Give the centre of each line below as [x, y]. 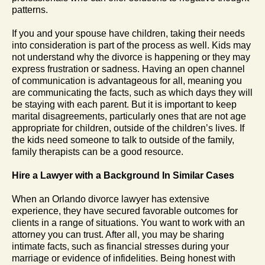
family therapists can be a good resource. [98, 151]
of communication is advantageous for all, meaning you [127, 80]
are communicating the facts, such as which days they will [132, 92]
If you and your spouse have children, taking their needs [128, 33]
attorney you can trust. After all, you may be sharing [118, 234]
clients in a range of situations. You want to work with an [128, 222]
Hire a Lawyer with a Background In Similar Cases [123, 175]
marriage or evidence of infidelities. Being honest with [124, 258]
